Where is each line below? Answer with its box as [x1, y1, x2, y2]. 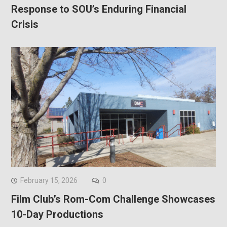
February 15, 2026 [20, 176, 78, 184]
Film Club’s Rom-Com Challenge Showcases [11, 193, 215, 205]
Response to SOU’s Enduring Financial [11, 3, 186, 16]
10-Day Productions [11, 208, 103, 220]
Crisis [11, 18, 39, 31]
